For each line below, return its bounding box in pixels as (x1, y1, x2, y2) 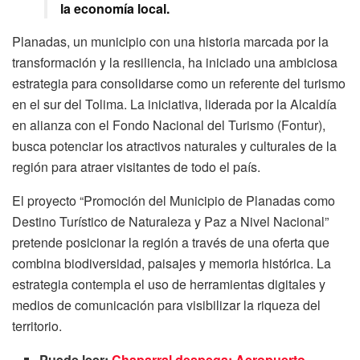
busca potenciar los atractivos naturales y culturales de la (12, 137, 337, 156)
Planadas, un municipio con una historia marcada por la (12, 32, 329, 51)
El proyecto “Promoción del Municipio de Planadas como (12, 191, 335, 211)
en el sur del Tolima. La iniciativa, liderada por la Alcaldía (12, 95, 337, 114)
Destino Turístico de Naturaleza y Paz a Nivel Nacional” (12, 212, 329, 231)
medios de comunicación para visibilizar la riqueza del (12, 296, 321, 315)
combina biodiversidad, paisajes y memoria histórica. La (12, 254, 331, 273)
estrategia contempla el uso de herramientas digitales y (12, 275, 325, 294)
